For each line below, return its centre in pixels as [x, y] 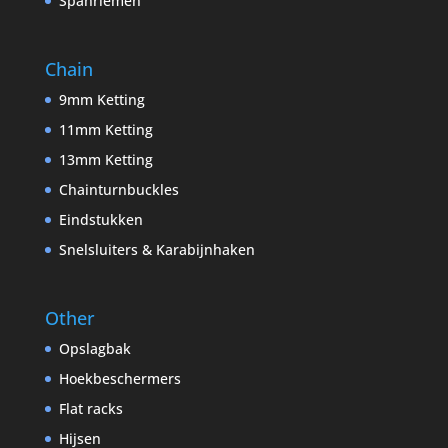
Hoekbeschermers [119, 378]
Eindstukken [100, 219]
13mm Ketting [105, 159]
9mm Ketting [101, 99]
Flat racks [90, 408]
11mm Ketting [105, 129]
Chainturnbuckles [118, 189]
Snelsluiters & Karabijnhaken [156, 249]
